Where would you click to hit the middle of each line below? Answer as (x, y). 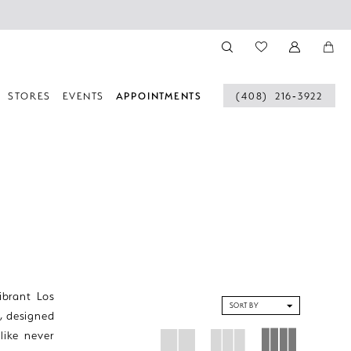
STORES (30, 96)
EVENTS (83, 96)
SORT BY (244, 305)
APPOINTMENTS (159, 96)
